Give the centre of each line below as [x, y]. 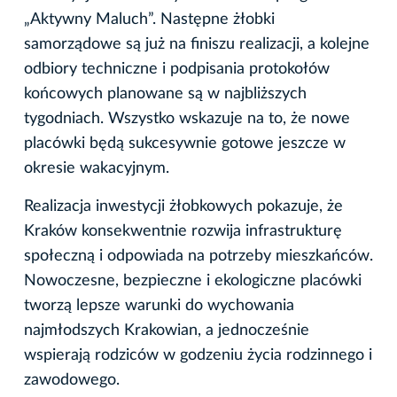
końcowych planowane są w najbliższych [165, 94]
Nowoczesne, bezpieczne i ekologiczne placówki [193, 281]
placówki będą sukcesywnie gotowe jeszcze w [185, 144]
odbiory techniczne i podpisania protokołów [177, 70]
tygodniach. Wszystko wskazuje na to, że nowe [187, 119]
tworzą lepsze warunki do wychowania [159, 306]
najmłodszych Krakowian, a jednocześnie [167, 331]
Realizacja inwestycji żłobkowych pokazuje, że [183, 207]
